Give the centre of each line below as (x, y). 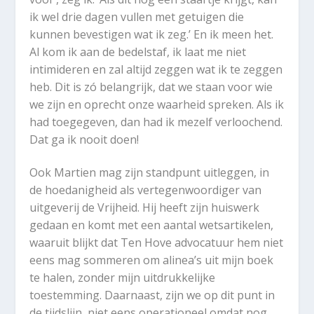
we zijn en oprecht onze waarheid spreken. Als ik (157, 105)
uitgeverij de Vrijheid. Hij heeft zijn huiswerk (145, 208)
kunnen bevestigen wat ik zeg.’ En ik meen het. (152, 35)
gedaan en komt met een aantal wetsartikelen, (152, 225)
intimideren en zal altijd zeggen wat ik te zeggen (156, 70)
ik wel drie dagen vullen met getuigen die (137, 17)
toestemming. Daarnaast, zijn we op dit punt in (152, 295)
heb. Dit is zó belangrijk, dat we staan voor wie (151, 87)
